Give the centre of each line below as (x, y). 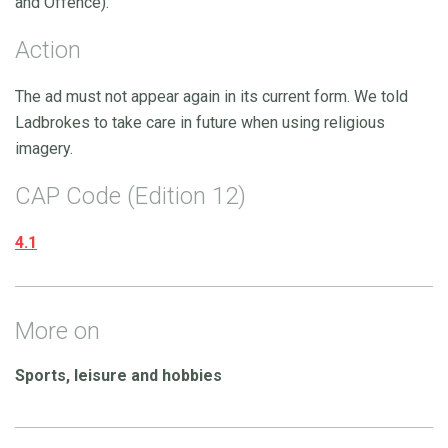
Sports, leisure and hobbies (118, 375)
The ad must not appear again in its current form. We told (211, 96)
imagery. (44, 148)
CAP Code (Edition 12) (130, 195)
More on (57, 330)
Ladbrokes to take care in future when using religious (200, 122)
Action (48, 49)
